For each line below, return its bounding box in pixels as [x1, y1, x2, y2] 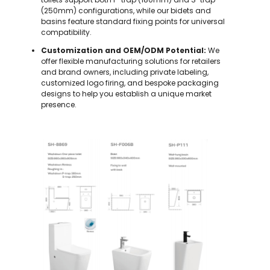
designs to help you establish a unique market [41, 89, 212, 99]
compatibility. [41, 27, 92, 38]
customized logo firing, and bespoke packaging [41, 78, 219, 89]
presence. [41, 99, 77, 110]
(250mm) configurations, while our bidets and [41, 5, 211, 16]
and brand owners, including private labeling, [41, 67, 209, 78]
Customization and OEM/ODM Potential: [41, 45, 206, 56]
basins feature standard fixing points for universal [41, 16, 225, 27]
